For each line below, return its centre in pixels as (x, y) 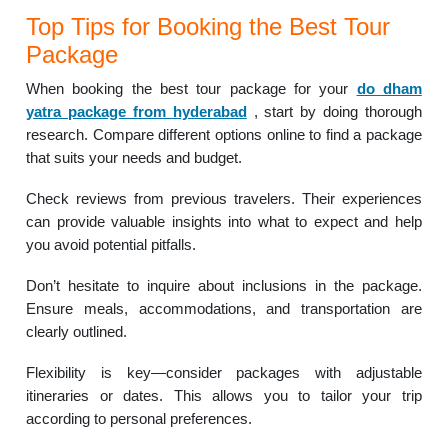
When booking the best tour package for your (191, 89)
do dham (389, 89)
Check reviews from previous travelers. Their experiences (224, 199)
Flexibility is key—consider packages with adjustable (224, 373)
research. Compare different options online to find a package (224, 135)
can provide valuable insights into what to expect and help (224, 222)
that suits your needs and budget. (134, 158)
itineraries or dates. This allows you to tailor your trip (224, 396)
